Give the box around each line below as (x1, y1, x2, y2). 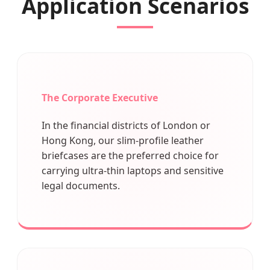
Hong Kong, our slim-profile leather (42, 133, 204, 147)
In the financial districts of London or (42, 118, 210, 132)
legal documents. (42, 178, 120, 192)
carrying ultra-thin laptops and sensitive (42, 163, 224, 177)
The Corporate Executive (42, 90, 158, 104)
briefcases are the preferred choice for (42, 148, 219, 162)
